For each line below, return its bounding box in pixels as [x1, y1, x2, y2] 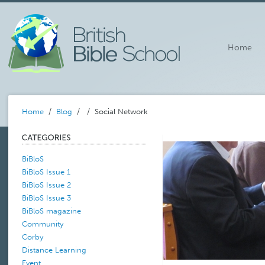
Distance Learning [22, 245, 86, 255]
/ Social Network [85, 107, 148, 116]
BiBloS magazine [22, 206, 81, 216]
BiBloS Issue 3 [22, 193, 71, 203]
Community [22, 219, 63, 229]
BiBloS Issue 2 [22, 180, 71, 190]
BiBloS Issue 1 [22, 167, 70, 177]
